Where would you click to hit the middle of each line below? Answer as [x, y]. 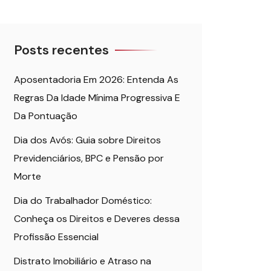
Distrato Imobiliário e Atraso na [83, 261]
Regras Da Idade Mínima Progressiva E [97, 98]
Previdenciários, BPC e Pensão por [89, 158]
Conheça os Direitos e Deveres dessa [97, 219]
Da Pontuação [46, 116]
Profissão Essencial [56, 237]
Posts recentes [61, 50]
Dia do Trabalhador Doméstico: [83, 201]
